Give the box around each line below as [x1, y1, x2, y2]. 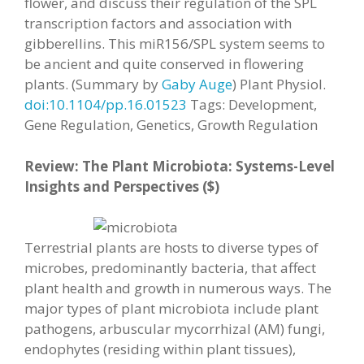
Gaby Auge [162, 75, 232, 93]
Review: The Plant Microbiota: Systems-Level [24, 156, 335, 175]
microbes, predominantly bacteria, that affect [24, 258, 316, 277]
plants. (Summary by [24, 75, 162, 93]
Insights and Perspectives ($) [24, 176, 219, 196]
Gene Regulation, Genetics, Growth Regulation [24, 115, 318, 134]
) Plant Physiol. [232, 75, 326, 93]
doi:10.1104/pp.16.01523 [24, 95, 190, 114]
